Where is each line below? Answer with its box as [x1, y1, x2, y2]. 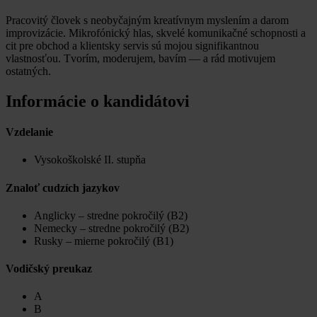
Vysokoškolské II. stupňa [34, 154, 146, 166]
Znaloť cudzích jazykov [6, 181, 120, 194]
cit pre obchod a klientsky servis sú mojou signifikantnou [6, 39, 259, 52]
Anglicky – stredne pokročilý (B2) [34, 209, 188, 221]
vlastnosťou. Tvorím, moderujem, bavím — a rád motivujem [6, 52, 275, 64]
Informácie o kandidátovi [6, 91, 190, 110]
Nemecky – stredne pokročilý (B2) [34, 221, 189, 234]
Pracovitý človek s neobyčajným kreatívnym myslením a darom [6, 13, 289, 26]
